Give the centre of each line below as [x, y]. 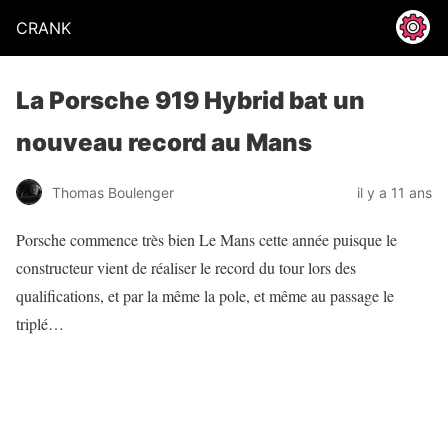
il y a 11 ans [394, 192]
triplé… [40, 323]
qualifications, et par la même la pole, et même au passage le [205, 295]
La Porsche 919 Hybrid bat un [190, 100]
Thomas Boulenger [113, 192]
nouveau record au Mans [164, 142]
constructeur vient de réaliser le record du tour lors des [186, 267]
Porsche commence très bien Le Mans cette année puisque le [206, 239]
